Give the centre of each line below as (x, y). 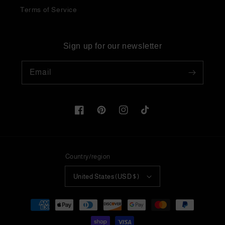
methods (32, 214)
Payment (33, 200)
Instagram (136, 115)
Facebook (91, 115)
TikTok (152, 115)
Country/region (88, 156)
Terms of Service (49, 10)
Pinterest (112, 115)
